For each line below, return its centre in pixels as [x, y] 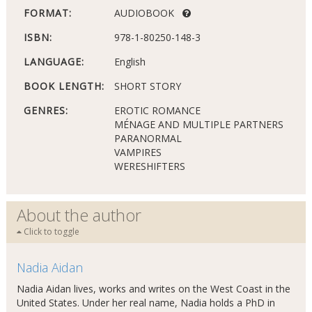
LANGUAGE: [54, 62]
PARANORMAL [148, 138]
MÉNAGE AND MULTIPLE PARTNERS [198, 124]
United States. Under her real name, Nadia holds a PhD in [146, 303]
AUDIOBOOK [148, 13]
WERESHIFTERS [149, 166]
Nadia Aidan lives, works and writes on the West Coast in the [153, 289]
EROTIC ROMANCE [157, 110]
